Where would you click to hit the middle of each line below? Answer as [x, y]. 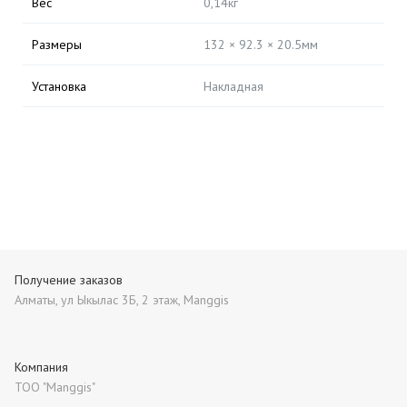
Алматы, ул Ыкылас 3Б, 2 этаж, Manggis [122, 300]
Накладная [233, 86]
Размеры [57, 45]
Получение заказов [69, 280]
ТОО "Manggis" [55, 387]
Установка [59, 86]
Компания [41, 367]
